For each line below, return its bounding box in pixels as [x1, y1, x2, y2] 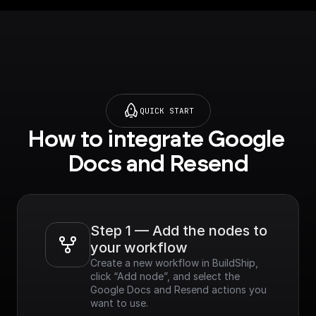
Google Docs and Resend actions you [90, 284, 267, 296]
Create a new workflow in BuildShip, [90, 257, 258, 269]
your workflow [90, 239, 188, 256]
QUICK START [139, 105, 194, 116]
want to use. [90, 297, 148, 309]
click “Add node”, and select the [90, 270, 240, 282]
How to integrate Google [27, 128, 284, 151]
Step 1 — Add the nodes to [90, 222, 267, 239]
